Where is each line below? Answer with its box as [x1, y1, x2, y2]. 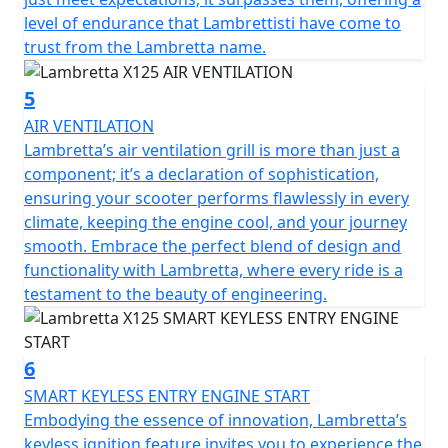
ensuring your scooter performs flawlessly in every [24, 187, 409, 210]
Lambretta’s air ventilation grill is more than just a [24, 139, 400, 162]
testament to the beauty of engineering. [24, 283, 327, 306]
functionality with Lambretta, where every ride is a [24, 259, 403, 282]
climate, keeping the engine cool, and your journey [24, 211, 407, 234]
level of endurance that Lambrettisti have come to [24, 11, 401, 34]
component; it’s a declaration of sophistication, [24, 163, 379, 186]
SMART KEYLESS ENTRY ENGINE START [24, 385, 310, 408]
